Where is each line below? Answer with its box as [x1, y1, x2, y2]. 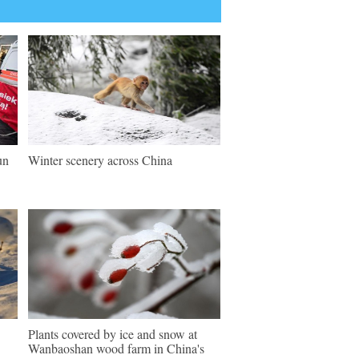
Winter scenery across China [28, 151, 172, 168]
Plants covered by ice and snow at [28, 325, 197, 342]
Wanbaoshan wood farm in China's [28, 340, 204, 357]
